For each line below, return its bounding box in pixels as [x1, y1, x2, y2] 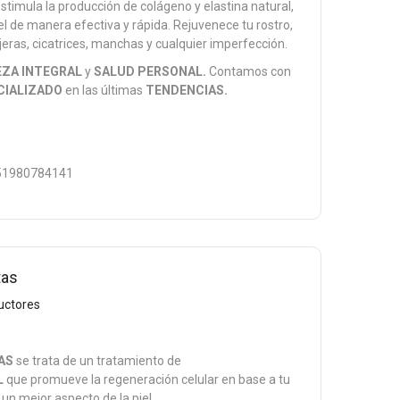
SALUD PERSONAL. [94, 64, 207, 79]
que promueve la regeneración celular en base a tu [4, 372, 291, 387]
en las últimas [62, 83, 146, 97]
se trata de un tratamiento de [13, 354, 182, 368]
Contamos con [206, 64, 292, 79]
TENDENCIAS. [146, 83, 229, 97]
